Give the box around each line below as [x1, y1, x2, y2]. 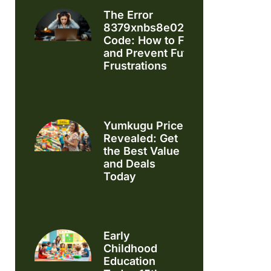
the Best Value [103, 144, 180, 157]
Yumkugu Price [103, 119, 184, 132]
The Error [103, 8, 154, 22]
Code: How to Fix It [103, 34, 204, 47]
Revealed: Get [103, 131, 178, 145]
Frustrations [103, 59, 168, 73]
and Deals [103, 157, 156, 170]
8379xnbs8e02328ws [103, 21, 220, 34]
